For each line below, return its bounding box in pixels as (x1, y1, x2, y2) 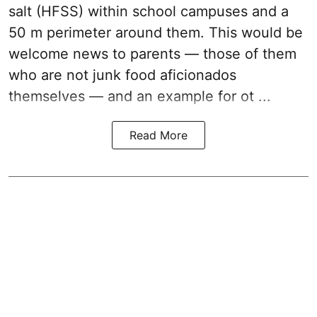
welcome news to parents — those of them (8, 45, 296, 63)
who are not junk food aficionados (8, 67, 236, 84)
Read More (129, 128, 188, 143)
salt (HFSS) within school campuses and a (8, 3, 289, 21)
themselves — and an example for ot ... (8, 88, 271, 105)
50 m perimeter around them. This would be (8, 24, 303, 42)
